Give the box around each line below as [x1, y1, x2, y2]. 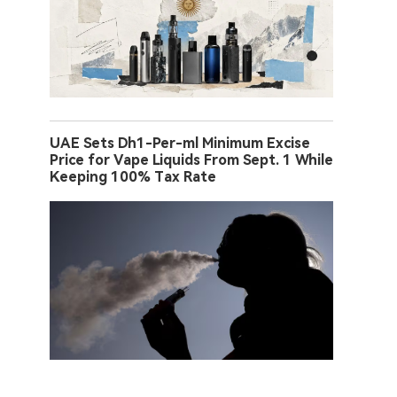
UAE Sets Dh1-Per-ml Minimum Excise [50, 134, 310, 152]
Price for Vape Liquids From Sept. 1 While [50, 151, 333, 168]
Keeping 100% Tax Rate [50, 167, 216, 185]
